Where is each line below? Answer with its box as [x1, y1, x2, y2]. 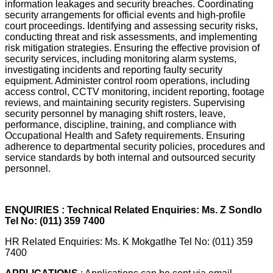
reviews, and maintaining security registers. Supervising [5, 97, 245, 108]
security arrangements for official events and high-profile [5, 9, 246, 20]
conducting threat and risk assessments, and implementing [5, 31, 257, 42]
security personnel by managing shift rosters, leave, [5, 108, 225, 119]
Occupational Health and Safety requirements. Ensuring [5, 130, 245, 141]
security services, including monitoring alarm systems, [5, 53, 236, 64]
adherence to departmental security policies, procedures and [5, 141, 265, 152]
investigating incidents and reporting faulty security [5, 64, 222, 75]
